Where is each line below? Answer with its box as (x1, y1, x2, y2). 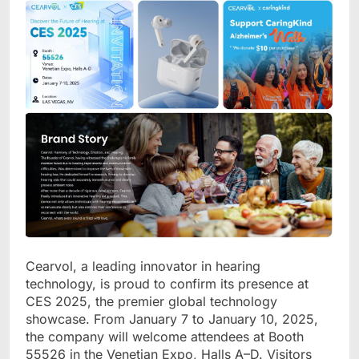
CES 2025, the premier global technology (26, 292, 277, 309)
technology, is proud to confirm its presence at (26, 275, 309, 292)
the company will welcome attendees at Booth (26, 328, 304, 345)
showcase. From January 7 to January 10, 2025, (26, 310, 318, 327)
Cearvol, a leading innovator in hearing (26, 257, 260, 274)
